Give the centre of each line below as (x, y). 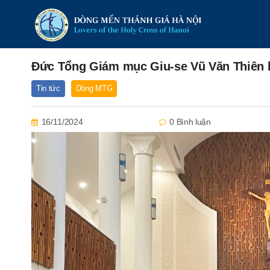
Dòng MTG (94, 88)
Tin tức (48, 88)
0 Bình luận (190, 122)
